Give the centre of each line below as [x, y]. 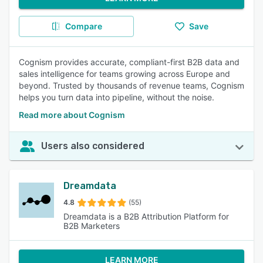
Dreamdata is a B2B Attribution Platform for [146, 216]
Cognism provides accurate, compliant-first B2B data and [129, 62]
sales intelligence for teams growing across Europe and [124, 74]
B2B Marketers [92, 226]
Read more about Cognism [72, 115]
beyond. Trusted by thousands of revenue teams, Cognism [131, 85]
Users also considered [93, 146]
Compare [83, 26]
